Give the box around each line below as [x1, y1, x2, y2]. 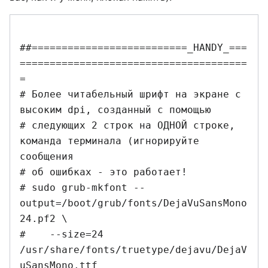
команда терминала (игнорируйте [20, 135, 199, 147]
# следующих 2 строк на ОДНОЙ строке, [20, 119, 235, 131]
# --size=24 [20, 228, 103, 240]
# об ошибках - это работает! [20, 166, 187, 178]
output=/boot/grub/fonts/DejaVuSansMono [20, 197, 247, 209]
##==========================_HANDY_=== [20, 41, 247, 53]
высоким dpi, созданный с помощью [20, 103, 217, 115]
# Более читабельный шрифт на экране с [20, 88, 241, 100]
